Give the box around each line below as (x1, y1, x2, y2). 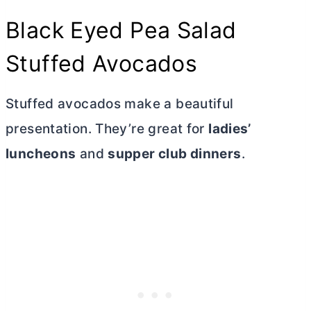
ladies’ (208, 121, 251, 137)
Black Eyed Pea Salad (6, 17, 237, 44)
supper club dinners (108, 146, 242, 162)
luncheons (6, 146, 76, 162)
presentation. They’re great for (6, 121, 209, 137)
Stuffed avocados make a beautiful (6, 96, 234, 112)
